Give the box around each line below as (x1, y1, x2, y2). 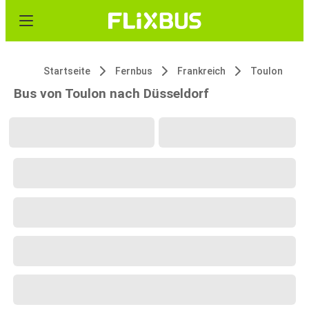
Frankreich (177, 66, 226, 77)
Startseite (43, 66, 90, 77)
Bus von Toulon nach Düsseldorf (14, 86, 209, 101)
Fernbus (115, 66, 152, 77)
